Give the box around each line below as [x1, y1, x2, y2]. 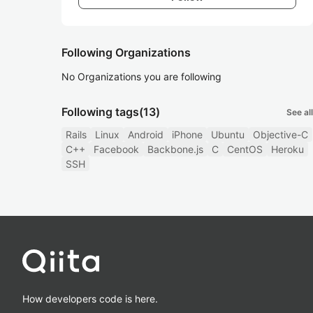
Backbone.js [147, 143, 203, 155]
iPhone [172, 129, 203, 140]
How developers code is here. [22, 292, 158, 305]
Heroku [271, 143, 304, 155]
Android [128, 129, 163, 140]
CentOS [227, 143, 263, 155]
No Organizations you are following [61, 71, 221, 82]
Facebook [94, 143, 139, 155]
